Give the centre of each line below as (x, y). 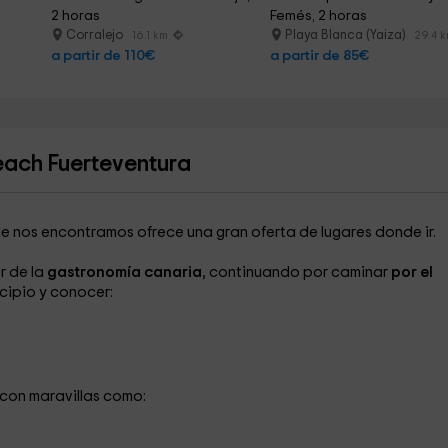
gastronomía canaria (124, 272)
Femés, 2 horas (319, 16)
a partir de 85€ (320, 56)
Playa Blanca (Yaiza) (347, 35)
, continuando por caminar (294, 272)
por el (410, 272)
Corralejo (95, 35)
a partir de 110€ (102, 56)
